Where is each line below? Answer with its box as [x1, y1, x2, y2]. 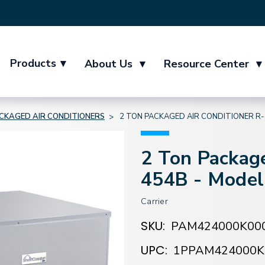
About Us [85, 56, 135, 71]
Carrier [141, 195, 168, 207]
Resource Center [164, 56, 252, 71]
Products [10, 56, 56, 70]
